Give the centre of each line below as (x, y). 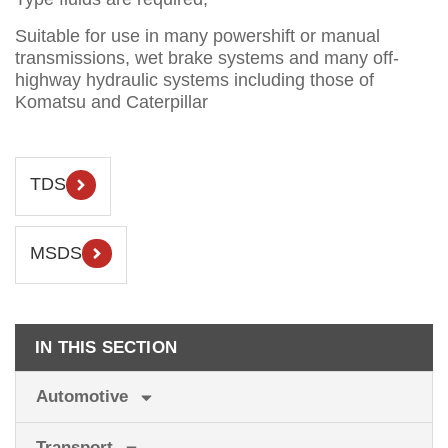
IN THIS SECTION (106, 348)
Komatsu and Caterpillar (111, 101)
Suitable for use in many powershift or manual (197, 35)
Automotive (82, 397)
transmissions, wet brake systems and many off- (207, 57)
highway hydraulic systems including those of (194, 79)
